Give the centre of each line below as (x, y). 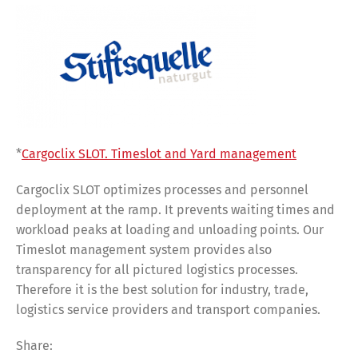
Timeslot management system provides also (144, 250)
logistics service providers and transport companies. (168, 310)
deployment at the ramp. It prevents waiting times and (175, 210)
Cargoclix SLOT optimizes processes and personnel (162, 190)
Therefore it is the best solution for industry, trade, (162, 290)
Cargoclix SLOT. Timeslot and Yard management (159, 154)
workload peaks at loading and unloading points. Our (170, 230)
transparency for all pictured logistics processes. (157, 270)
